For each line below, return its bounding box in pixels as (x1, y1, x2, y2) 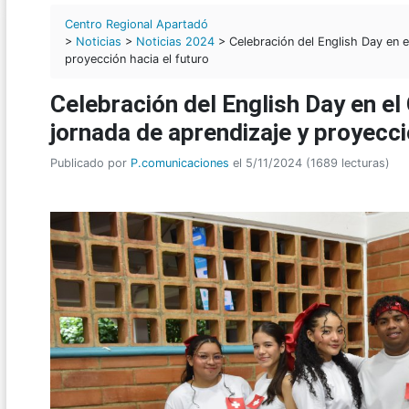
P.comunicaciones (131, 156, 229, 171)
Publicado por (50, 156, 131, 171)
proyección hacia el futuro (65, 52, 209, 67)
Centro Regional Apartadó (65, 17, 208, 32)
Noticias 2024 (136, 35, 215, 49)
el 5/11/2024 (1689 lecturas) (229, 156, 390, 171)
